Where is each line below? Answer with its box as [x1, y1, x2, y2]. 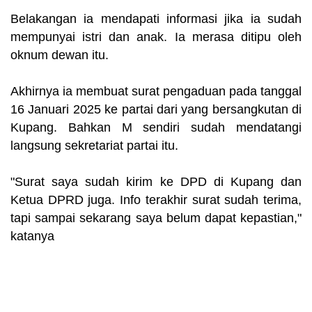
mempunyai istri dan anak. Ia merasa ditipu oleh [10, 29, 302, 44]
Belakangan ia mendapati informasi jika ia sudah [10, 11, 302, 26]
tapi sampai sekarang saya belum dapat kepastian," [10, 210, 302, 225]
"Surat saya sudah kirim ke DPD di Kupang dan [10, 174, 302, 189]
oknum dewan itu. [10, 47, 109, 62]
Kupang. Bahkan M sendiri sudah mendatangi [10, 120, 302, 134]
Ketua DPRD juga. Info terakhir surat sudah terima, [10, 192, 302, 207]
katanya [10, 228, 54, 243]
